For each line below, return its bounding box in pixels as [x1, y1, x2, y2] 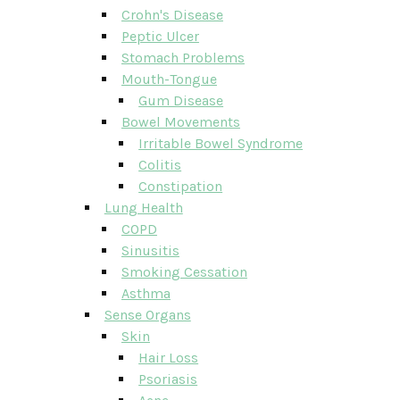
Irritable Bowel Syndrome [138, 135, 304, 152]
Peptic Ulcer [121, 28, 199, 45]
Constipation [138, 178, 223, 195]
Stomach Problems [121, 49, 245, 66]
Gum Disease [138, 92, 224, 109]
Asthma [121, 285, 171, 302]
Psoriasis [138, 371, 198, 387]
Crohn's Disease [121, 6, 223, 23]
